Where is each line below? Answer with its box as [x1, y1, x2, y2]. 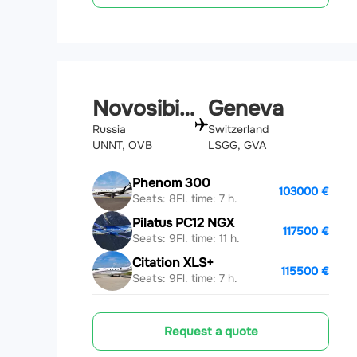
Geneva [207, 94, 284, 122]
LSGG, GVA [207, 137, 266, 152]
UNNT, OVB [92, 137, 152, 152]
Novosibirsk [179, 94, 194, 122]
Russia [92, 121, 126, 136]
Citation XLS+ [132, 254, 214, 272]
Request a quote [163, 323, 258, 339]
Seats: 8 [132, 191, 176, 206]
